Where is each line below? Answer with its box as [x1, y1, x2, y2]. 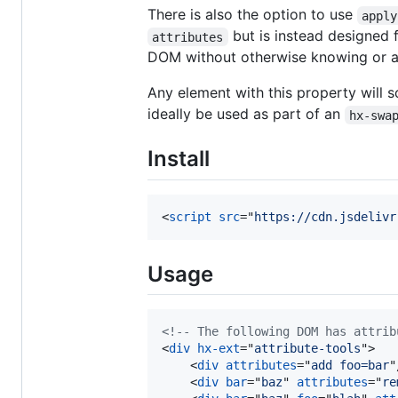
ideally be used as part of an [147, 105, 345, 123]
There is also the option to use [147, 5, 357, 24]
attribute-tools [254, 340, 361, 355]
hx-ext [197, 340, 240, 355]
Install [147, 146, 210, 172]
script [169, 209, 211, 224]
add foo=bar [311, 357, 389, 372]
